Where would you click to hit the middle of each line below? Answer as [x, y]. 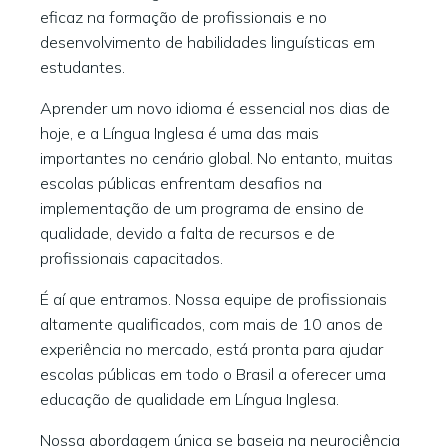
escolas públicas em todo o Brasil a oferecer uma [213, 374]
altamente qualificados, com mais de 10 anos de [211, 324]
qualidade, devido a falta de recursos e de [187, 233]
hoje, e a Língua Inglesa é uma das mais [179, 133]
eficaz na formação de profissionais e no [183, 17]
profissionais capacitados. [131, 258]
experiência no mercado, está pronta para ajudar [211, 349]
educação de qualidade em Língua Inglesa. [189, 399]
